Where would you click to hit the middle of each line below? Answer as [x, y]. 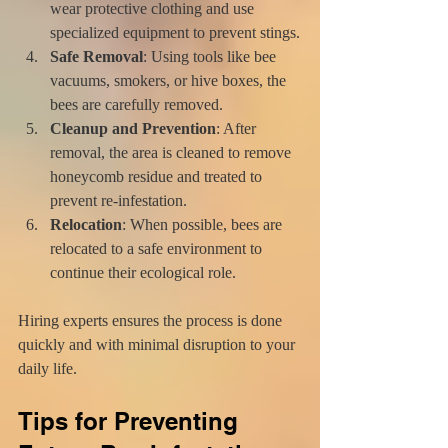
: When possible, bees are [204, 224]
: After [238, 128]
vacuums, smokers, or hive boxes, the [170, 80]
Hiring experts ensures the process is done [152, 320]
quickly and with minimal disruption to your [158, 344]
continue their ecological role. [143, 272]
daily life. [47, 368]
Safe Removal [96, 56]
